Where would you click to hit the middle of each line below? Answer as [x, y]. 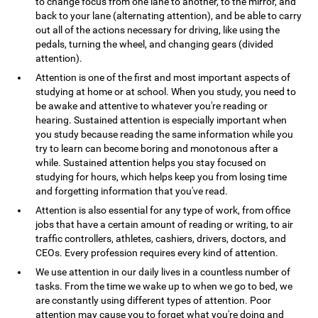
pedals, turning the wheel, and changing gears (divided [155, 44]
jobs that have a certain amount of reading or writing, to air [165, 224]
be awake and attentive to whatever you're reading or [152, 106]
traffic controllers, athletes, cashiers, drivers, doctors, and [161, 238]
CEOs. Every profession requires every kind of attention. [157, 253]
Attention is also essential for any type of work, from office [163, 210]
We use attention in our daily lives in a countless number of [163, 272]
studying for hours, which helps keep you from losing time [161, 177]
